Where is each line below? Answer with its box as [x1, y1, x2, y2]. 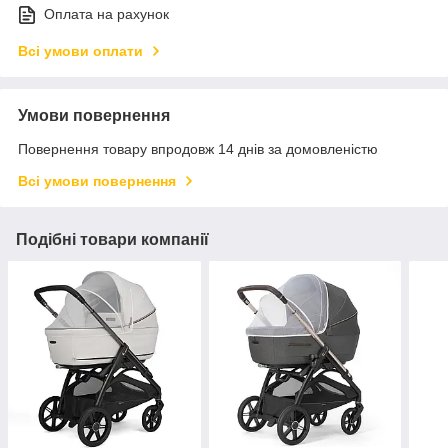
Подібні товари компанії [16, 231, 209, 249]
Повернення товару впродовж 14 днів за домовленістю [18, 141, 378, 158]
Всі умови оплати [18, 43, 143, 60]
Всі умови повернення [18, 173, 176, 190]
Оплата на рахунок [44, 6, 169, 23]
